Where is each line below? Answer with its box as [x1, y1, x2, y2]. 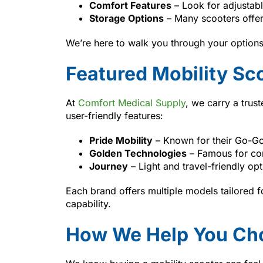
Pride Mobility [89, 134, 153, 146]
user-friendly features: [66, 109, 163, 122]
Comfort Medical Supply [78, 96, 186, 109]
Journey [89, 160, 128, 172]
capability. [66, 197, 111, 210]
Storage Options [89, 12, 164, 24]
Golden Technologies [89, 147, 187, 159]
